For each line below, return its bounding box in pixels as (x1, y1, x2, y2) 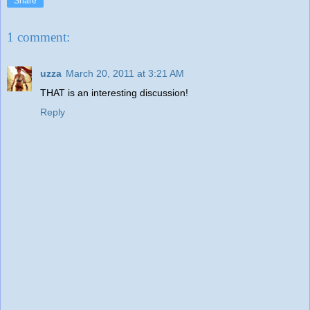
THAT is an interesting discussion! (40, 86, 188, 98)
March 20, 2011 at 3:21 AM (66, 67, 184, 79)
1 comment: (7, 30, 70, 45)
